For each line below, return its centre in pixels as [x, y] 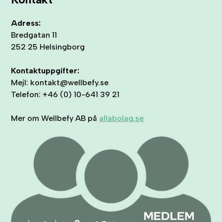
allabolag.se [122, 118]
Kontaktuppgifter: [46, 71]
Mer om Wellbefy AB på [55, 118]
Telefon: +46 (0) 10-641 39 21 [65, 95]
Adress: [27, 23]
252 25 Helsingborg [48, 47]
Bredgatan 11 [34, 35]
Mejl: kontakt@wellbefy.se [60, 83]
